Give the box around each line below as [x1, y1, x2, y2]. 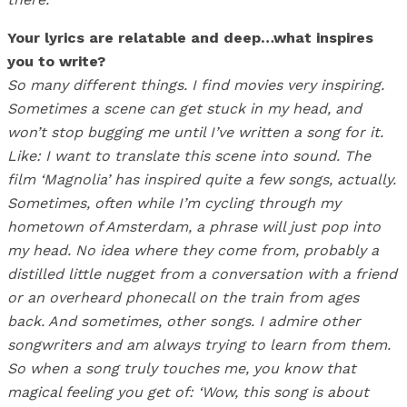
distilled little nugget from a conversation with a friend [7, 265, 397, 283]
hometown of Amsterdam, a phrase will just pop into [7, 218, 381, 236]
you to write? [7, 53, 105, 71]
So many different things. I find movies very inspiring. [7, 76, 384, 94]
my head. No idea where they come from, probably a [7, 242, 379, 260]
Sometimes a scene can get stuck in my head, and [7, 100, 362, 118]
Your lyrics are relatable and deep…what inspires [7, 29, 373, 47]
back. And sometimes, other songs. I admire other [7, 313, 361, 331]
